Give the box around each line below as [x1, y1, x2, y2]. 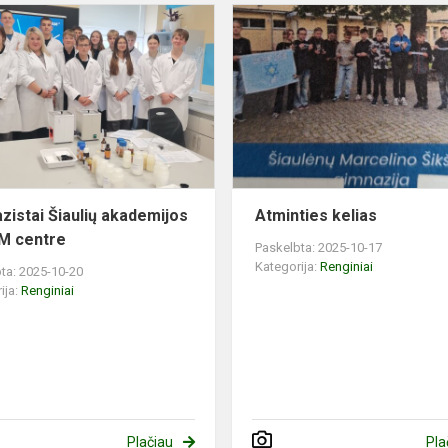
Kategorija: [255, 259, 321, 275]
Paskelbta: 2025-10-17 [255, 240, 383, 256]
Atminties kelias [255, 206, 378, 226]
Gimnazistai [213, 5, 296, 24]
